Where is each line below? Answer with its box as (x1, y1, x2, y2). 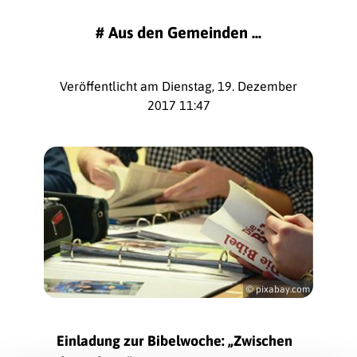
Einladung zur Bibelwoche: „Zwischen (57, 332, 292, 350)
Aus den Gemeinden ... (108, 23, 261, 41)
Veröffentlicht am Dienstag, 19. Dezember (60, 79, 297, 93)
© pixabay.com (246, 284, 310, 296)
